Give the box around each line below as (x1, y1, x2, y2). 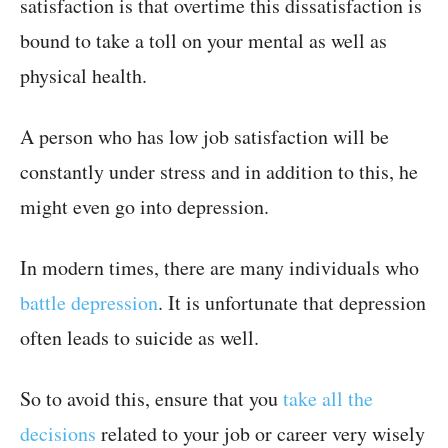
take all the (283, 385, 373, 413)
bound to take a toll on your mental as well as (20, 27, 387, 55)
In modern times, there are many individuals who (20, 254, 419, 282)
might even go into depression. (20, 193, 269, 221)
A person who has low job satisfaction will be (20, 123, 389, 151)
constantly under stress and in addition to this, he (20, 158, 418, 186)
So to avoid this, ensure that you (20, 385, 283, 413)
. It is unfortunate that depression (158, 289, 426, 317)
